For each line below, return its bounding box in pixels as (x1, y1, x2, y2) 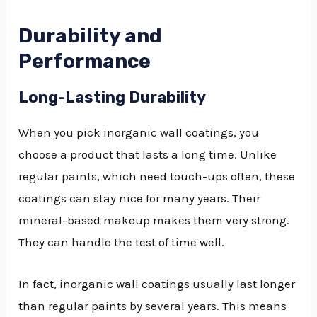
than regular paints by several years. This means (18, 298, 287, 313)
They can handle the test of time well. (18, 235, 225, 250)
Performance (18, 49, 151, 73)
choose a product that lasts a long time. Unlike (18, 147, 277, 162)
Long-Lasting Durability (18, 88, 207, 108)
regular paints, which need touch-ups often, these (18, 169, 296, 184)
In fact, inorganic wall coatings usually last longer (18, 276, 296, 291)
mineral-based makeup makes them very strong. (18, 213, 290, 228)
